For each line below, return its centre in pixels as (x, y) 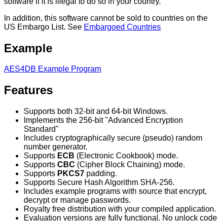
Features (28, 90)
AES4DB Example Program (53, 69)
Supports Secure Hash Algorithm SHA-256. (99, 183)
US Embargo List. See (44, 27)
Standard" (41, 129)
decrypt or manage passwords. (77, 200)
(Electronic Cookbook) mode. (126, 156)
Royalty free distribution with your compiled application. (120, 209)
